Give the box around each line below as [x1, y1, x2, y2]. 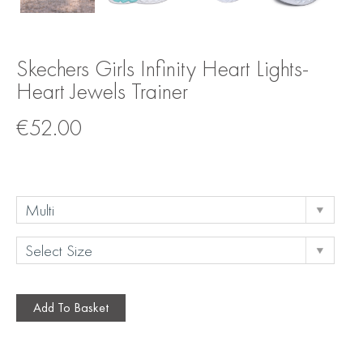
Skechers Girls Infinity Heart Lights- [16, 53, 309, 83]
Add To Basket [33, 298, 109, 316]
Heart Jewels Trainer [16, 76, 188, 105]
